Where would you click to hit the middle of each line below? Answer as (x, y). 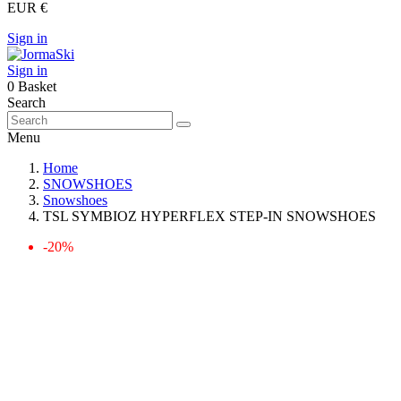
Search (26, 102)
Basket (37, 86)
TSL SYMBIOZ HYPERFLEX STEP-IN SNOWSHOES (209, 216)
